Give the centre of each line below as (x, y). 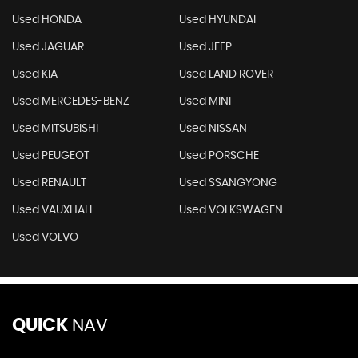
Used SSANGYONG (228, 183)
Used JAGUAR (48, 47)
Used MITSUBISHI (55, 129)
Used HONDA (47, 20)
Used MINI (205, 101)
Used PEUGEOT (51, 156)
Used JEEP (205, 47)
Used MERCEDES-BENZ (71, 101)
